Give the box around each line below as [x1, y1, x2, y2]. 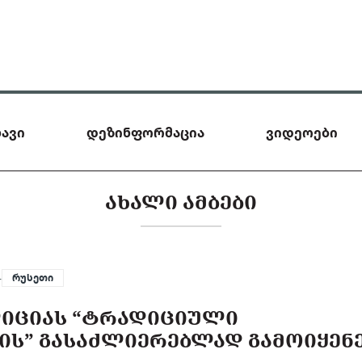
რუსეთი [12, 271, 54, 284]
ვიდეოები [266, 124, 338, 141]
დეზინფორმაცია [86, 124, 204, 141]
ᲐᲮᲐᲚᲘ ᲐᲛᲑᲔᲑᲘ [105, 188, 257, 215]
